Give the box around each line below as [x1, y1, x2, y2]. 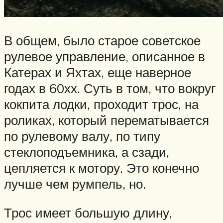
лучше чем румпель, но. [4, 176, 146, 192]
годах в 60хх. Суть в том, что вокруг [4, 80, 216, 97]
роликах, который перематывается [4, 112, 209, 128]
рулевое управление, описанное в [4, 48, 205, 65]
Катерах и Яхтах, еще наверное [4, 64, 191, 81]
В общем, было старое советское [4, 32, 201, 49]
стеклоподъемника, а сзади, [4, 144, 169, 160]
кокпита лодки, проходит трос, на [4, 96, 199, 112]
